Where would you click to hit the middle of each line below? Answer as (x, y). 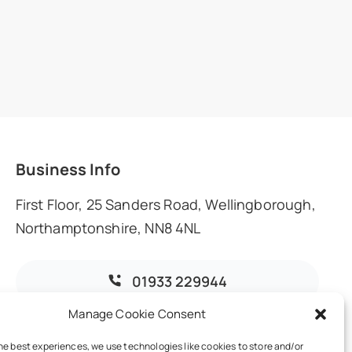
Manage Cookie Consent (137, 314)
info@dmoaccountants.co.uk (179, 334)
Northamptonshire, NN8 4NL (108, 228)
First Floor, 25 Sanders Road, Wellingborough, (165, 204)
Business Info (68, 169)
